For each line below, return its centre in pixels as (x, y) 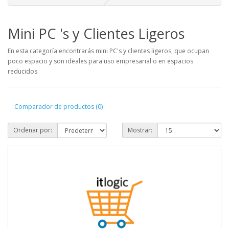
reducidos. (23, 71)
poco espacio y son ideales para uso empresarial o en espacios (100, 61)
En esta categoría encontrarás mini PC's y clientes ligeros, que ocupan (108, 51)
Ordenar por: (33, 130)
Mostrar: (140, 130)
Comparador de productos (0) (59, 106)
